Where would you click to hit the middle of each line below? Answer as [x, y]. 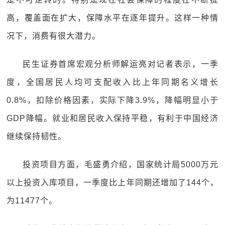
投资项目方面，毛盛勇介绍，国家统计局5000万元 [121, 164]
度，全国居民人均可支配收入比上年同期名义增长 [113, 82]
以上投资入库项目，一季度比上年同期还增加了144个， [113, 183]
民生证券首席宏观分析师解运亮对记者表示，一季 [121, 64]
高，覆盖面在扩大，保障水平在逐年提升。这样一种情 [113, 18]
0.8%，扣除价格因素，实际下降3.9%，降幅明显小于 [113, 100]
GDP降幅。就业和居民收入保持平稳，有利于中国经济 [113, 118]
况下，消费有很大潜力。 [54, 36]
